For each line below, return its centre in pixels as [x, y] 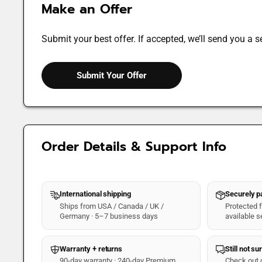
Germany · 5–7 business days [109, 216]
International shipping [95, 194]
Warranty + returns [91, 249]
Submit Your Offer [112, 75]
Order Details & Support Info [134, 146]
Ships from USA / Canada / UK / [112, 206]
